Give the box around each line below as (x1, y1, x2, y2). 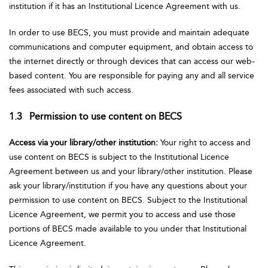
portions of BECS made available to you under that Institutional (9, 224, 246, 234)
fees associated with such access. (9, 85, 136, 95)
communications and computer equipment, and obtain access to (9, 42, 253, 52)
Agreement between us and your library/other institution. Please (9, 166, 252, 176)
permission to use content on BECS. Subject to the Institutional (9, 195, 247, 205)
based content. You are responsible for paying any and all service (9, 71, 254, 81)
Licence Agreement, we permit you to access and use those (9, 209, 236, 220)
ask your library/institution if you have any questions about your (9, 181, 247, 191)
